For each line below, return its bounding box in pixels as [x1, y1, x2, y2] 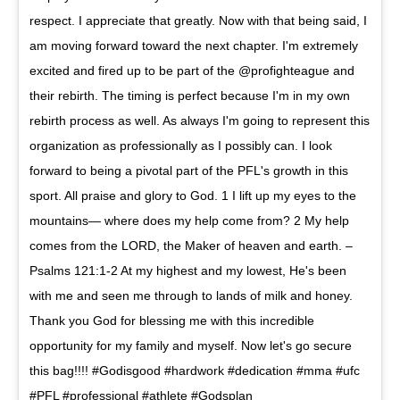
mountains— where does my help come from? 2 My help [29, 212, 349, 228]
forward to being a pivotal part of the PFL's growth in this [29, 162, 348, 178]
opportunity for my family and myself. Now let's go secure [29, 337, 352, 353]
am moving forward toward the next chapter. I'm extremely [29, 37, 358, 53]
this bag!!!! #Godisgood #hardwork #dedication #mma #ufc [29, 362, 360, 378]
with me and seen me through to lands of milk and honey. [29, 287, 353, 303]
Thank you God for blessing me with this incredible [29, 312, 314, 328]
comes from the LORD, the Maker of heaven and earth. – [29, 237, 353, 253]
